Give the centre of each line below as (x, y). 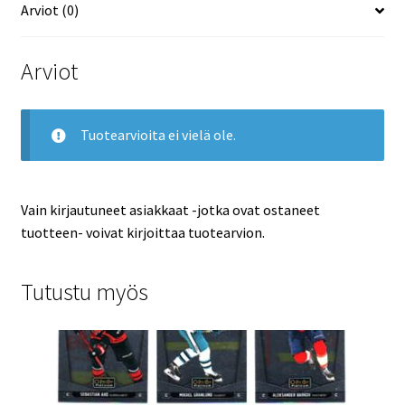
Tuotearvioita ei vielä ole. (158, 134)
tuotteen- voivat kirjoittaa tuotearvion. (142, 232)
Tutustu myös (84, 292)
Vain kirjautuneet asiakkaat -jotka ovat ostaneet (170, 209)
